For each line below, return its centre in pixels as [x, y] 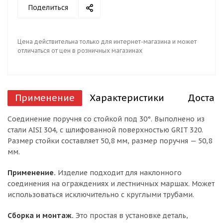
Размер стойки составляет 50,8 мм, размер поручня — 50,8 [110, 141]
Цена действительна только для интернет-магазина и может [107, 42]
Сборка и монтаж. [41, 216]
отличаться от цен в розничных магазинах [80, 51]
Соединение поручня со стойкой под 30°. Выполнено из [106, 119]
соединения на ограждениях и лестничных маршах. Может [111, 184]
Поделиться [48, 7]
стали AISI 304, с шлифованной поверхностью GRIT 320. [105, 130]
